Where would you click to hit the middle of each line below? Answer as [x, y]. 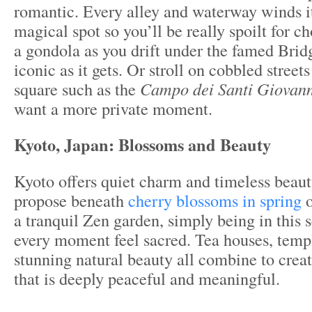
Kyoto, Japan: [66, 145]
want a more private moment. [113, 109]
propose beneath [71, 201]
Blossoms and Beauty [195, 145]
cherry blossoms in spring [215, 201]
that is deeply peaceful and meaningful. [147, 279]
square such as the [77, 89]
